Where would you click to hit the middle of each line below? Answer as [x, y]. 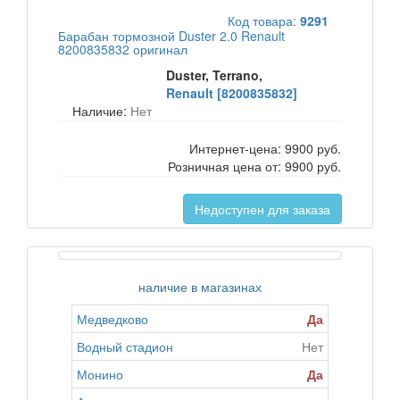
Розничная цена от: [226, 166]
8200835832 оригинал [123, 49]
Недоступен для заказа [262, 209]
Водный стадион [125, 346]
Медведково [112, 319]
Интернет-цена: [237, 148]
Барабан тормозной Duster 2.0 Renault [171, 36]
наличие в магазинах [200, 287]
